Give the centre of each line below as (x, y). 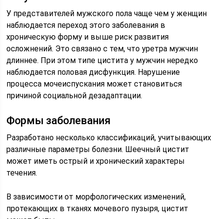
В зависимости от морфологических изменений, (96, 197)
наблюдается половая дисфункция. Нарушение (93, 72)
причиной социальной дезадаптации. (75, 95)
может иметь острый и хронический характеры (96, 161)
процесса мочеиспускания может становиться (94, 84)
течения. (22, 173)
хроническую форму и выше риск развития (88, 37)
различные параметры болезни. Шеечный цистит (98, 149)
